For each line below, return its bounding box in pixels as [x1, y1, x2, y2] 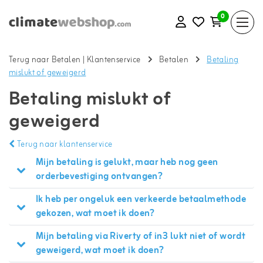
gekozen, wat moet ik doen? [35, 206, 155, 221]
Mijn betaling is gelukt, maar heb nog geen [35, 155, 218, 170]
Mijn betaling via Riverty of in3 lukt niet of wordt [35, 229, 246, 244]
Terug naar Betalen [9, 53, 81, 68]
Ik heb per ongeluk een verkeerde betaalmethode [35, 192, 247, 207]
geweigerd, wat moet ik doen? [35, 243, 164, 258]
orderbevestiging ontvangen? [35, 169, 163, 184]
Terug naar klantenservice [15, 138, 113, 151]
